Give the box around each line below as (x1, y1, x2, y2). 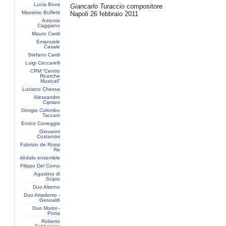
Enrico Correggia (21, 121, 60, 126)
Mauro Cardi (32, 31, 60, 36)
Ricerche (40, 73, 60, 79)
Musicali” (40, 78, 60, 84)
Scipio (46, 176, 60, 182)
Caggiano (37, 23, 60, 28)
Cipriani (43, 99, 60, 105)
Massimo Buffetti (22, 10, 60, 15)
